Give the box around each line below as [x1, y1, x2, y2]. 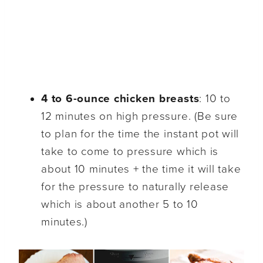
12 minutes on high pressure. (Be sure [41, 110, 238, 123]
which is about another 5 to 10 [41, 198, 198, 211]
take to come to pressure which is [41, 145, 219, 159]
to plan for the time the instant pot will [41, 127, 240, 141]
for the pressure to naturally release [41, 180, 230, 194]
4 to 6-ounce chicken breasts [41, 92, 200, 106]
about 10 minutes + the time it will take [41, 163, 241, 176]
